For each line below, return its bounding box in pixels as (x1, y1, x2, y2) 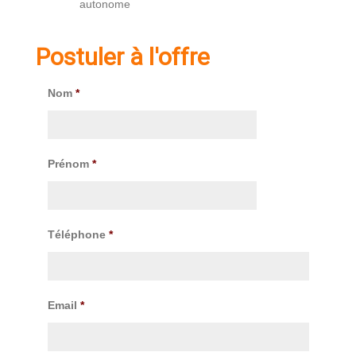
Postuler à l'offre (36, 42, 210, 71)
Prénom (48, 157, 89, 170)
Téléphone (48, 227, 106, 241)
